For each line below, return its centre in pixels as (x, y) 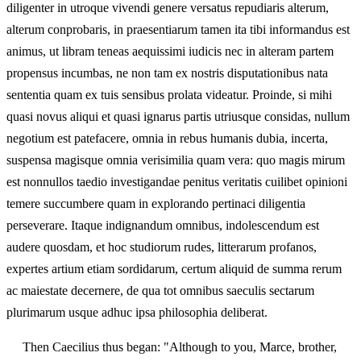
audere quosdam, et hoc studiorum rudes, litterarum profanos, (162, 247)
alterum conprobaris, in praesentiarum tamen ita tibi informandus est (178, 30)
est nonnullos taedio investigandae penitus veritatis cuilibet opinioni (177, 182)
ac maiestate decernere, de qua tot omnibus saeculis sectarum (160, 291)
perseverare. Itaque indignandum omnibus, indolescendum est (163, 226)
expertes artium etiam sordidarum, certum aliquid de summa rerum (174, 269)
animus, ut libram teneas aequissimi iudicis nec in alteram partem (170, 52)
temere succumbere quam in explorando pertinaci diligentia (156, 204)
